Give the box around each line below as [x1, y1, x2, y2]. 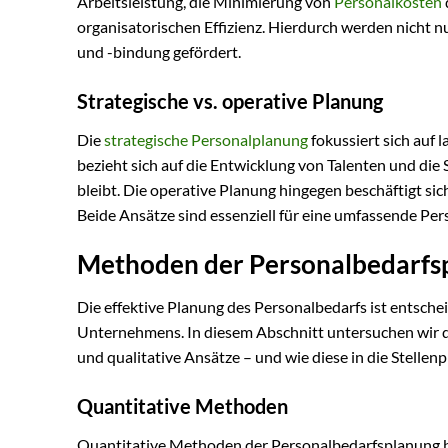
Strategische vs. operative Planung [77, 89, 383, 114]
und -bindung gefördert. [77, 42, 241, 62]
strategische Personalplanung [104, 130, 308, 150]
